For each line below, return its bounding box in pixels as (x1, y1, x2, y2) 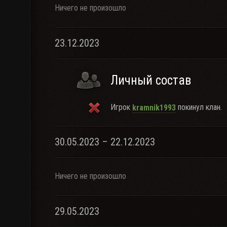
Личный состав (110, 73, 191, 88)
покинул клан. (176, 102, 222, 112)
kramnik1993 (132, 102, 176, 112)
